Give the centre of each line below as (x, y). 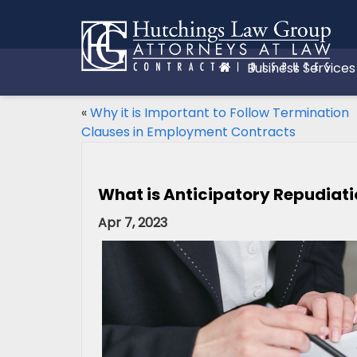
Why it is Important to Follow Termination (220, 113)
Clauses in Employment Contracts (188, 132)
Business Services (301, 68)
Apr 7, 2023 (133, 223)
